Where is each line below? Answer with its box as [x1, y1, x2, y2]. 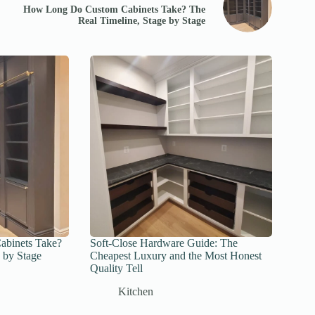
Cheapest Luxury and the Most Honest [90, 249, 262, 262]
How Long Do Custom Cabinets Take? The [22, 4, 205, 15]
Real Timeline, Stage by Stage [77, 15, 205, 27]
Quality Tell [90, 262, 143, 274]
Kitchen [118, 285, 154, 297]
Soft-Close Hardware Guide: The [90, 236, 238, 249]
